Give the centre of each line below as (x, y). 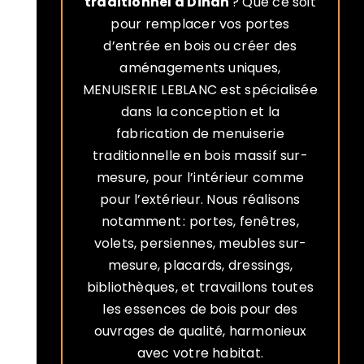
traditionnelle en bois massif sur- (200, 156)
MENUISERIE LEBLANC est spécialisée (200, 90)
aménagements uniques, (200, 68)
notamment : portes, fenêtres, (200, 222)
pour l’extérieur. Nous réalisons (200, 200)
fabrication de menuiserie (200, 134)
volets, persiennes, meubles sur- (200, 244)
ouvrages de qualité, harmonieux (200, 331)
